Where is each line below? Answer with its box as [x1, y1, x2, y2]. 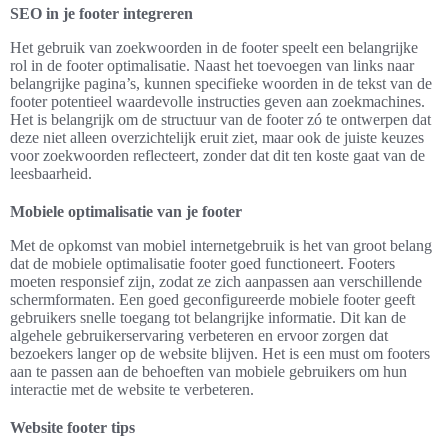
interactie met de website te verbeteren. [10, 381, 254, 399]
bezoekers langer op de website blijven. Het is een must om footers [10, 345, 430, 363]
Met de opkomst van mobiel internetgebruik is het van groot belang [10, 237, 432, 255]
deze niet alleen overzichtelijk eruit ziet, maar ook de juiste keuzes [10, 129, 424, 147]
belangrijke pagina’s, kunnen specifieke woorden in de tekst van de [10, 75, 432, 93]
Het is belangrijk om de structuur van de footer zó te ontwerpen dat [10, 111, 431, 129]
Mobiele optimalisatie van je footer [10, 203, 242, 221]
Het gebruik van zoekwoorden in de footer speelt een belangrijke [10, 39, 418, 57]
